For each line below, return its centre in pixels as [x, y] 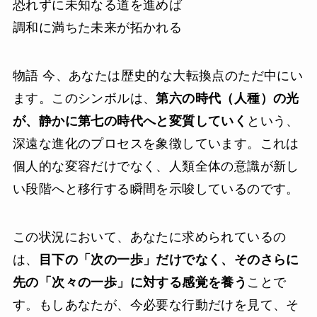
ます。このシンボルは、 [84, 99]
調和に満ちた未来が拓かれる [97, 28]
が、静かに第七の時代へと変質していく [130, 121]
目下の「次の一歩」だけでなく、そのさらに [169, 259]
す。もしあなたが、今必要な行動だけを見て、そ [156, 305]
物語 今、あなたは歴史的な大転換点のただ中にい [158, 76]
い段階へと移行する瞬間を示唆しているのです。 [156, 189]
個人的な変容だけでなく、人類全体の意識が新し [156, 167]
